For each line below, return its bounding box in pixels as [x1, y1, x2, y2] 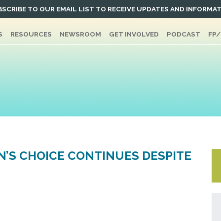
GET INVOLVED [109, 30, 159, 38]
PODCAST [167, 30, 201, 38]
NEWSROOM [60, 30, 102, 38]
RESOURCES [10, 30, 52, 38]
